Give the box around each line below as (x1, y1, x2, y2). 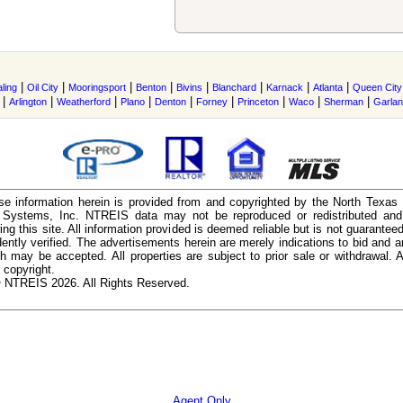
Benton (136, 82, 166, 93)
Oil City (27, 82, 58, 93)
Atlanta (313, 82, 343, 93)
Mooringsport (68, 82, 126, 93)
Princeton (237, 96, 279, 107)
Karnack (266, 82, 303, 93)
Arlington (9, 96, 47, 107)
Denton (155, 96, 186, 107)
